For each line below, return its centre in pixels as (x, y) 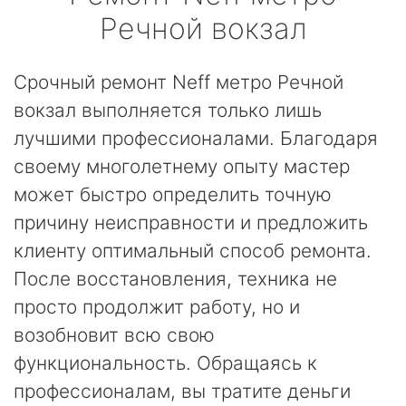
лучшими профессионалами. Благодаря (196, 138)
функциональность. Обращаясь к (165, 363)
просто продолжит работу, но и (157, 307)
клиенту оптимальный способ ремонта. (193, 251)
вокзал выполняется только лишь (168, 110)
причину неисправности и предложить (191, 222)
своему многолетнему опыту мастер (182, 166)
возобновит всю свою (114, 335)
